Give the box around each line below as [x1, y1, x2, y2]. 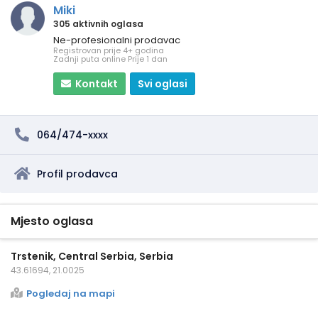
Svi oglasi [138, 76, 187, 91]
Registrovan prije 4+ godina [53, 44, 164, 56]
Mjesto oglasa [11, 212, 93, 229]
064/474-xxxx [37, 127, 108, 142]
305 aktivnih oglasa [53, 17, 143, 30]
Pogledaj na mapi [26, 286, 115, 300]
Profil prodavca [37, 166, 118, 181]
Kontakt [75, 76, 118, 91]
